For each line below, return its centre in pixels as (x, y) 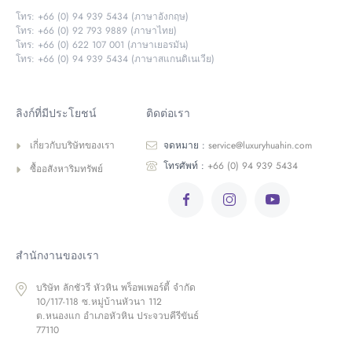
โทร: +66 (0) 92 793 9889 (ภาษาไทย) (96, 30)
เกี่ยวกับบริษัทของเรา (72, 145)
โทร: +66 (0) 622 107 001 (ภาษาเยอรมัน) (102, 44)
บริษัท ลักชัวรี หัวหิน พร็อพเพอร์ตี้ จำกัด (116, 287)
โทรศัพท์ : (184, 165)
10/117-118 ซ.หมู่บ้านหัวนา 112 (99, 301)
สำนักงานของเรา (57, 255)
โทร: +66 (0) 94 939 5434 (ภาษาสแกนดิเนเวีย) (115, 59)
